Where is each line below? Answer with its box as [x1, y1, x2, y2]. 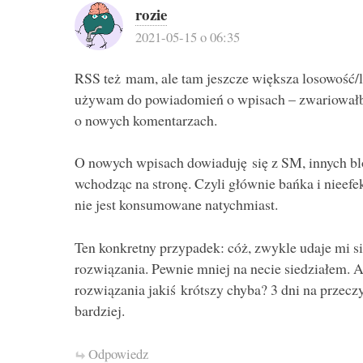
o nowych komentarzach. [74, 109, 217, 130]
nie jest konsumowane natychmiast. [74, 194, 278, 215]
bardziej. [74, 301, 125, 320]
